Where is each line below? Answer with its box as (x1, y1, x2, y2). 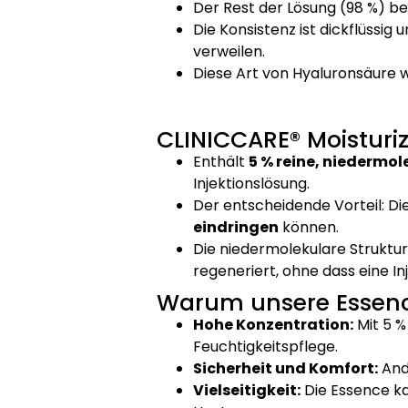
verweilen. (193, 40, 265, 62)
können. (279, 217, 339, 239)
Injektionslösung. (193, 173, 310, 195)
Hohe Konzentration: (193, 314, 353, 336)
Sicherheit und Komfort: (193, 358, 378, 380)
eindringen (193, 217, 279, 239)
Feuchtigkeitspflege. (193, 336, 338, 358)
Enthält (193, 151, 249, 173)
